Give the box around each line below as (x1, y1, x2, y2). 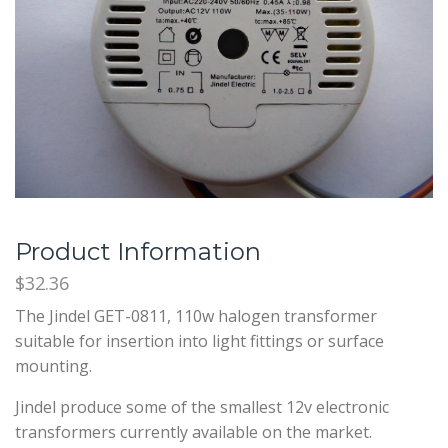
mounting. (15, 354, 92, 377)
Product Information (15, 237, 261, 267)
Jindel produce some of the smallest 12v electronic (15, 395, 389, 418)
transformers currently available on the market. (15, 420, 372, 443)
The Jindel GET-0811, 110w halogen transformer (15, 304, 377, 327)
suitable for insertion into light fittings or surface (15, 329, 384, 352)
